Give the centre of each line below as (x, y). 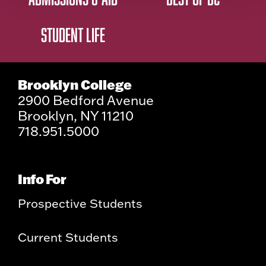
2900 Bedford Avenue (86, 100)
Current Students (68, 237)
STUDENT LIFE (73, 35)
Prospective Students (80, 203)
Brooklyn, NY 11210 (76, 116)
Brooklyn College (75, 85)
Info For (42, 179)
